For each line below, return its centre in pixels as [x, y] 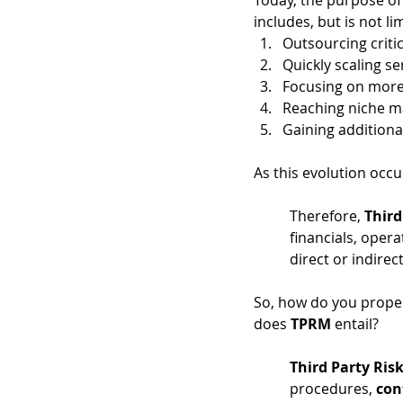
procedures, [333, 389]
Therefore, [325, 216]
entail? [357, 324]
